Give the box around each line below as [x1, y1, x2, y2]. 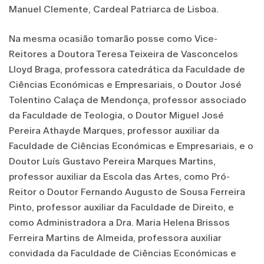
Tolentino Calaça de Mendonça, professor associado [9, 94, 246, 105]
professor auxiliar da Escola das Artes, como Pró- [9, 170, 230, 182]
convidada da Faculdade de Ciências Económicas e [9, 247, 236, 259]
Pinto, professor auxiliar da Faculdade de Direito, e [9, 201, 234, 213]
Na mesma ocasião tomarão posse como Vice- [9, 32, 217, 44]
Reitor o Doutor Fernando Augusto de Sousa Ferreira [9, 186, 245, 197]
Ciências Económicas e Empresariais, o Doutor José [9, 78, 242, 90]
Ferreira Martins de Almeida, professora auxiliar [9, 232, 222, 243]
